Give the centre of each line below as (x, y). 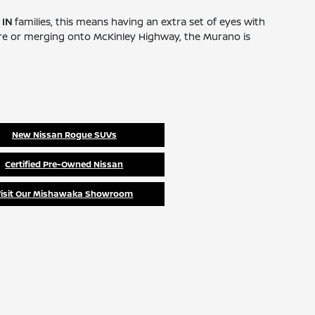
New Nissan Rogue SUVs (64, 135)
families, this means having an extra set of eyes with (139, 21)
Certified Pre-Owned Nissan (64, 164)
